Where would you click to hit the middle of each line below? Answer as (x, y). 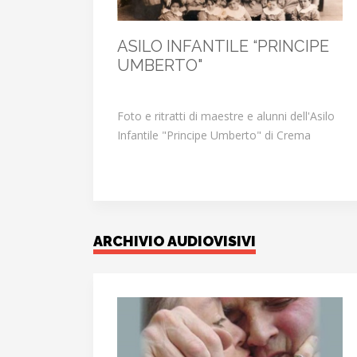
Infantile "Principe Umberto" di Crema (214, 135)
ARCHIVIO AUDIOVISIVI (175, 241)
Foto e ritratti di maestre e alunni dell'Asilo (226, 116)
